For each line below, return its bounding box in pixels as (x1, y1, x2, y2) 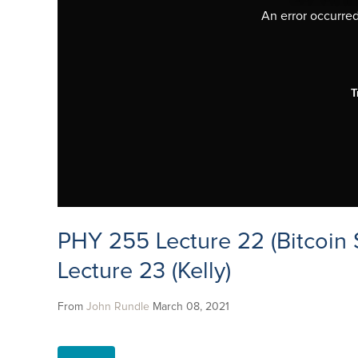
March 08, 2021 (153, 301, 229, 313)
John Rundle (86, 301, 149, 313)
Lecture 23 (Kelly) (58, 260, 231, 284)
